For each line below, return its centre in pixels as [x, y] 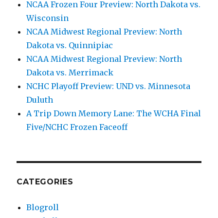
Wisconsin [48, 18]
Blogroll [43, 208]
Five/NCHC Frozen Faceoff [77, 127]
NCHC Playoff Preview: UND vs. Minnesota [109, 86]
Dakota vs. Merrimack [70, 73]
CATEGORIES [45, 182]
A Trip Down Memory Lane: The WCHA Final [114, 114]
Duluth [40, 100]
